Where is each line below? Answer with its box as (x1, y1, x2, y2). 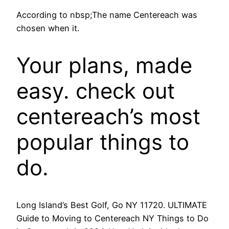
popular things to (16, 129, 189, 155)
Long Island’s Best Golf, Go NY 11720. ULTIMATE (16, 199, 207, 210)
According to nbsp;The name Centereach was (16, 10, 197, 20)
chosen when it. (16, 23, 79, 34)
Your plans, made (16, 52, 192, 79)
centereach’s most (16, 103, 200, 130)
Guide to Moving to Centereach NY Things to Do (16, 213, 209, 223)
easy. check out (16, 78, 175, 104)
